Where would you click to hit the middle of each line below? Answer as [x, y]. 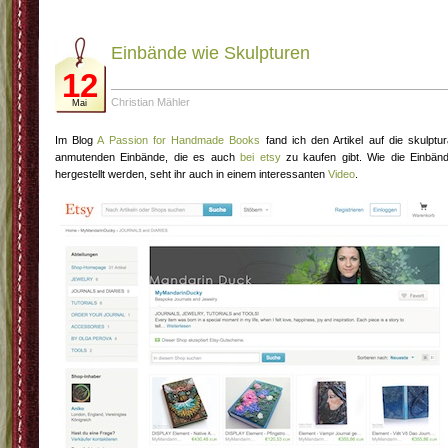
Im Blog [76, 140]
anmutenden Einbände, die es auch [148, 157]
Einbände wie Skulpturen [210, 53]
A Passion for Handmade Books [179, 140]
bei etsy [260, 157]
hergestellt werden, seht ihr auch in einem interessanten [191, 174]
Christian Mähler [150, 102]
